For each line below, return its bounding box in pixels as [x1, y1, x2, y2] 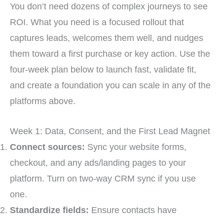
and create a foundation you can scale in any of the [10, 80, 211, 91]
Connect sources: [10, 142, 85, 152]
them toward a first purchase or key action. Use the [10, 48, 210, 59]
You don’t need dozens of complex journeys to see [10, 1, 208, 12]
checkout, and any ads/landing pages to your [10, 157, 186, 168]
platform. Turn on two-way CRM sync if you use [10, 173, 196, 184]
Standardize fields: [10, 205, 89, 216]
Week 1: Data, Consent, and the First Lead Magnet [10, 126, 210, 137]
